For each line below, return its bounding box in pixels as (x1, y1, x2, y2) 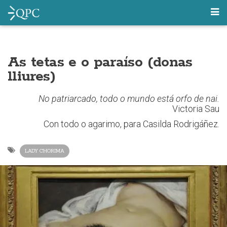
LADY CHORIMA (25, 147, 64, 154)
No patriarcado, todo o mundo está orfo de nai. (39, 93, 219, 104)
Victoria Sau (172, 103, 219, 114)
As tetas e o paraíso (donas (8, 53, 193, 71)
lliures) (8, 67, 55, 86)
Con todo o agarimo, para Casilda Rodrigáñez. (44, 119, 219, 129)
